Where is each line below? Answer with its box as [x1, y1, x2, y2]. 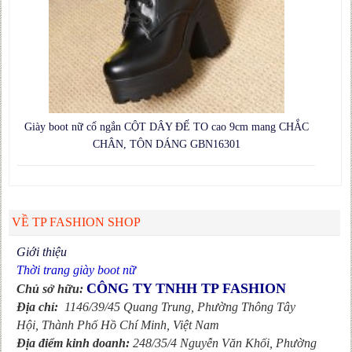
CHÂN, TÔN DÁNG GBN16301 [92, 137, 240, 150]
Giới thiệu [16, 244, 68, 258]
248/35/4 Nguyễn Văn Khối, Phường [133, 335, 317, 350]
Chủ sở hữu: [16, 281, 84, 295]
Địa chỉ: [16, 299, 62, 313]
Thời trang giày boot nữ [16, 262, 137, 277]
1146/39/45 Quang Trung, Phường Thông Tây [61, 299, 296, 313]
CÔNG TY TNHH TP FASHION [86, 280, 291, 296]
